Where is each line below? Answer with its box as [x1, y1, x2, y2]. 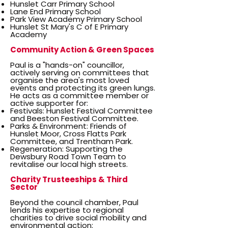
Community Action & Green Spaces [10, 44, 154, 55]
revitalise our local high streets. [10, 159, 128, 169]
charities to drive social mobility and [10, 212, 147, 223]
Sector [10, 182, 38, 192]
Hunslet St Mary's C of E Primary [10, 21, 128, 32]
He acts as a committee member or [10, 90, 149, 101]
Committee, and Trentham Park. [10, 136, 133, 147]
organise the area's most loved [10, 75, 129, 85]
